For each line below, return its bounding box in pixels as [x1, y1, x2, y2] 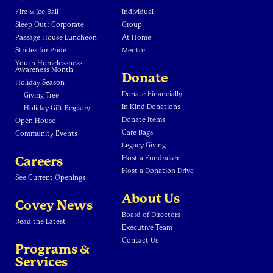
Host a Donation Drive [122, 166, 194, 175]
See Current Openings [15, 173, 85, 182]
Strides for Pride [15, 46, 66, 54]
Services [15, 254, 68, 269]
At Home [122, 33, 151, 41]
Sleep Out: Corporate [15, 20, 84, 29]
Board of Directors [122, 210, 180, 219]
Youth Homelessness [15, 58, 82, 67]
